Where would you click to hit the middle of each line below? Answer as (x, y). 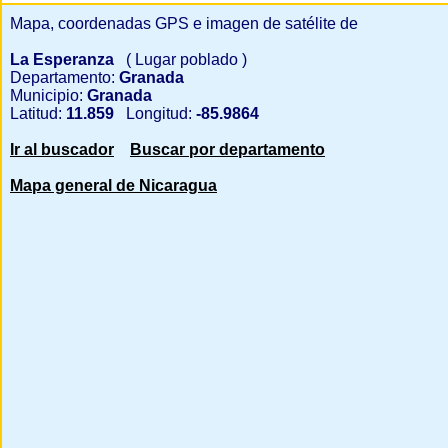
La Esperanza (64, 59)
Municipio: (46, 95)
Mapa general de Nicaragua (113, 185)
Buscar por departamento (227, 149)
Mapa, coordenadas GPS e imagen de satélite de (184, 23)
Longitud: (155, 113)
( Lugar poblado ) (182, 59)
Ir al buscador (62, 149)
